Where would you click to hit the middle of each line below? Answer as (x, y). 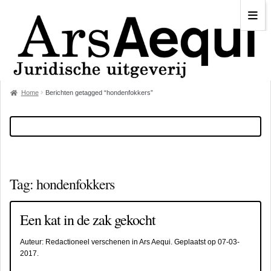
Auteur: (33, 242)
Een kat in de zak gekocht (88, 220)
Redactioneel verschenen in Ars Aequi (108, 242)
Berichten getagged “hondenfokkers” (100, 92)
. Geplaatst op (194, 242)
